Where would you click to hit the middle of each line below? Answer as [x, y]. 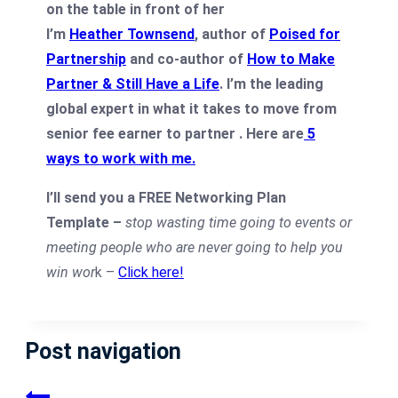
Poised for [305, 34]
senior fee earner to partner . [146, 133]
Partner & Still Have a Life [133, 84]
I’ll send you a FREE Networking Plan [166, 197]
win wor [71, 272]
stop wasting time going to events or [239, 222]
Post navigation [103, 352]
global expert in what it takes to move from [191, 108]
